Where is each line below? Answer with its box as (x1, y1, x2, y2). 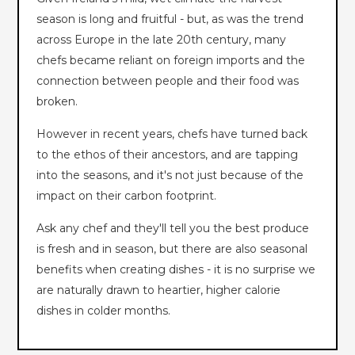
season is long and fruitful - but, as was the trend (36, 12, 304, 27)
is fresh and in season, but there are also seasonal (36, 242, 308, 257)
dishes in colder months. (36, 303, 171, 319)
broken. (36, 94, 78, 109)
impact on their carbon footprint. (36, 189, 217, 204)
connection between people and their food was (36, 74, 300, 89)
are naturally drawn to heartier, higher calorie (36, 283, 281, 298)
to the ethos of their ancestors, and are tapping (36, 147, 299, 162)
